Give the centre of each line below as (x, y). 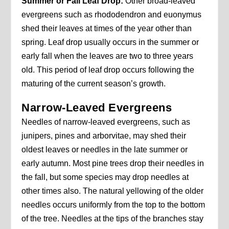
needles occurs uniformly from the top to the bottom (113, 204)
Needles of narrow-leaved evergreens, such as (106, 122)
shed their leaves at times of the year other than (107, 28)
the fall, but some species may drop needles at (105, 177)
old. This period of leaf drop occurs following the (108, 70)
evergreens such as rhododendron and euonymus (112, 14)
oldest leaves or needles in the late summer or (105, 149)
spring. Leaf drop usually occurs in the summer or (110, 42)
